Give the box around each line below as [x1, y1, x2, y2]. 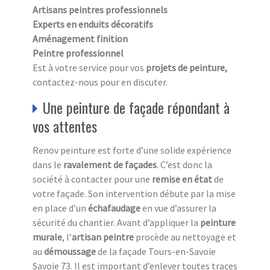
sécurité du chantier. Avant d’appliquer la [33, 216, 200, 228]
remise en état [152, 172, 212, 185]
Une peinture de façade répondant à [43, 96, 230, 118]
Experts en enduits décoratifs [33, 17, 153, 30]
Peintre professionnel [33, 46, 124, 59]
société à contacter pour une [33, 172, 152, 185]
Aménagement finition [33, 32, 128, 45]
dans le [33, 158, 63, 171]
